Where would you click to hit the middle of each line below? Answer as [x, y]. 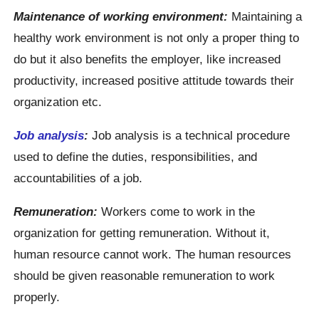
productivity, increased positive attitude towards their [154, 80]
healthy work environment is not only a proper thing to [157, 37]
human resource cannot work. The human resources [153, 255]
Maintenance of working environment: [121, 16]
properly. [37, 297]
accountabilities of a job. [78, 178]
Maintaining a [265, 16]
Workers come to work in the [177, 212]
